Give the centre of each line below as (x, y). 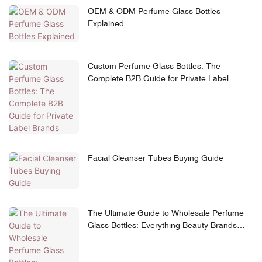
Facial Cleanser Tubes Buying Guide (156, 158)
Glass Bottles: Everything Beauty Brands (162, 225)
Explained (106, 24)
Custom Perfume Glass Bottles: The (154, 66)
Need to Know (114, 238)
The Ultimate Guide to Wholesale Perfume (166, 213)
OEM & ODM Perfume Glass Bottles (154, 11)
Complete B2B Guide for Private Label (158, 79)
